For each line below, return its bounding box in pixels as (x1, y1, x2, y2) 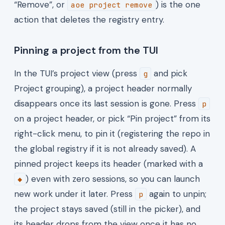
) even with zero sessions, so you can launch (26, 173, 200, 184)
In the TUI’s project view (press (14, 67, 140, 79)
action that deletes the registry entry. (14, 14, 164, 25)
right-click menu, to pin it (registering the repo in (14, 128, 210, 139)
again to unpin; (147, 188, 206, 199)
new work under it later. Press (14, 188, 135, 199)
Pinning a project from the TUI (14, 43, 158, 57)
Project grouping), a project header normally (14, 82, 192, 94)
